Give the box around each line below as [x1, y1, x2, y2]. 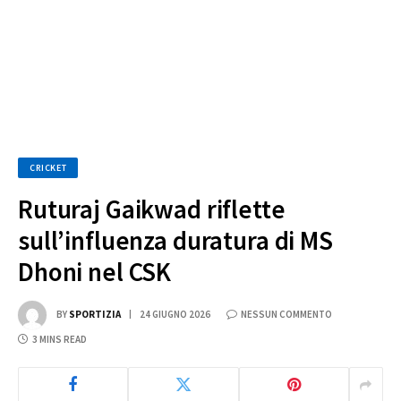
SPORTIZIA [69, 307, 121, 320]
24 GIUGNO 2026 [140, 307, 210, 320]
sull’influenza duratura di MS [18, 224, 333, 257]
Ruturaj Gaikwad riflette [18, 192, 286, 226]
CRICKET [30, 162, 67, 174]
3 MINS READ [32, 333, 87, 346]
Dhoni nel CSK [18, 255, 172, 288]
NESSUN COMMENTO [241, 307, 332, 320]
